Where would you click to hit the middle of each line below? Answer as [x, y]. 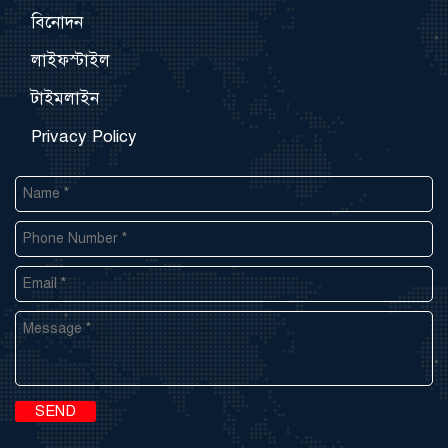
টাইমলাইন [65, 99]
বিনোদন [57, 23]
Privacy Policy [84, 137]
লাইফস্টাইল [70, 61]
